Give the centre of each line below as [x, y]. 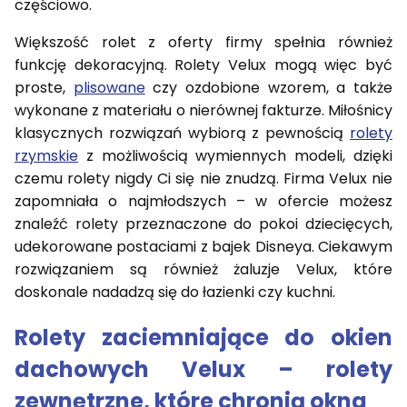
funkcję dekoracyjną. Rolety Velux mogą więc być [203, 65]
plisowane [109, 88]
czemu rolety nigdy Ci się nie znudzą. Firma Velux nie [203, 179]
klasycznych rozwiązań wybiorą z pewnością [182, 134]
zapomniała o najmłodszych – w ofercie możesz [203, 202]
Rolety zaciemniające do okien [203, 338]
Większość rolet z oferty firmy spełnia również [203, 43]
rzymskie [46, 156]
